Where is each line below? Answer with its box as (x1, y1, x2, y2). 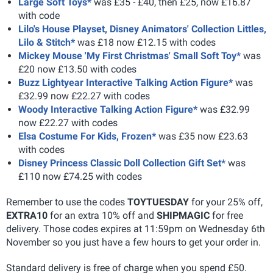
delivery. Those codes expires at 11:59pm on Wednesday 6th (6, 223, 265, 235)
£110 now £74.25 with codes (18, 171, 142, 182)
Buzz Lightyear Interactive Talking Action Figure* (18, 77, 233, 88)
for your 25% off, (191, 196, 263, 208)
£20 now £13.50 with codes (18, 63, 136, 75)
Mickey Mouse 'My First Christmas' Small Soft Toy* (18, 50, 241, 62)
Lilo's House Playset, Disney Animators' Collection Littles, (18, 23, 266, 35)
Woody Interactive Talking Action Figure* (18, 104, 197, 115)
